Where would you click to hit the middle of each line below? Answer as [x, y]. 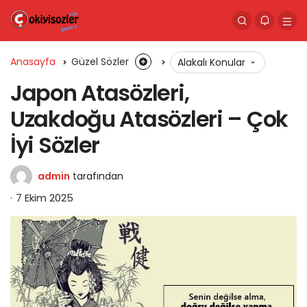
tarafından [98, 176]
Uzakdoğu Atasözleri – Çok [149, 119]
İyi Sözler [55, 145]
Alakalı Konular [213, 62]
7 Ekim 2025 [45, 198]
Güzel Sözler [100, 61]
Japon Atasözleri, [100, 93]
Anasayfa [33, 61]
